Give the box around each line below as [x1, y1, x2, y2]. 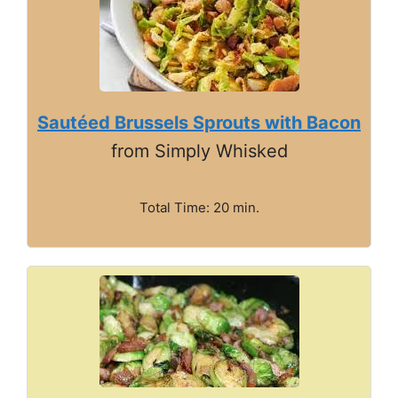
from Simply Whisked [110, 140, 288, 162]
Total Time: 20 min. [139, 199, 259, 216]
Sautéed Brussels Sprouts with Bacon [37, 112, 361, 133]
